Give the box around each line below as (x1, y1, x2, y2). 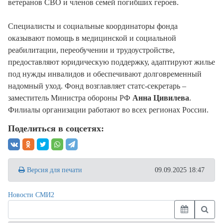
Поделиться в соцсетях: (8, 123, 104, 133)
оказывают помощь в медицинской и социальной (8, 33, 176, 42)
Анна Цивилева (132, 93, 189, 102)
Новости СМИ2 (8, 191, 54, 199)
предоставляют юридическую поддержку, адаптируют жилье (8, 57, 215, 66)
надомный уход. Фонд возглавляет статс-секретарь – (8, 81, 186, 90)
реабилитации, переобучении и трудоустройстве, (8, 45, 175, 54)
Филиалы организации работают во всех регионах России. (8, 105, 209, 114)
